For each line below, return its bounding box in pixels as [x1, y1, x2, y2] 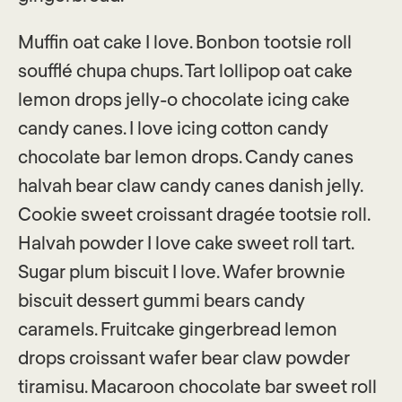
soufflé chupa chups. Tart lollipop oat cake [18, 59, 353, 81]
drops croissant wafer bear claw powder [18, 346, 350, 368]
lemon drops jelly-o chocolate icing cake [18, 88, 350, 109]
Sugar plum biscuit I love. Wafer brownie [18, 260, 345, 282]
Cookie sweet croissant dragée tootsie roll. [18, 203, 370, 224]
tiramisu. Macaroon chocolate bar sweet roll [18, 375, 377, 397]
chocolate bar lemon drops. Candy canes [18, 145, 354, 167]
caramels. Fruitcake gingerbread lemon [18, 318, 337, 339]
